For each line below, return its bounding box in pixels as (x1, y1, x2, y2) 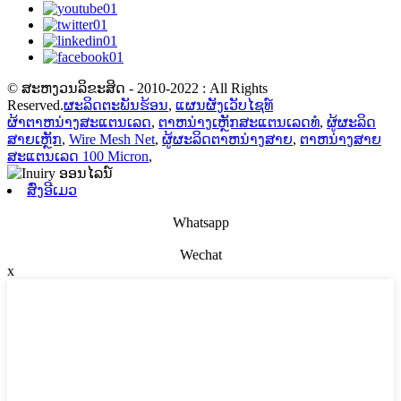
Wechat (179, 246, 222, 262)
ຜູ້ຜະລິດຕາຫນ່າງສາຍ (162, 131, 293, 147)
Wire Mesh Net (69, 131, 155, 147)
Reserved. (7, 97, 64, 113)
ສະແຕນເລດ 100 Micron (7, 148, 149, 164)
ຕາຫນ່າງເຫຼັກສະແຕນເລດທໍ (158, 114, 320, 130)
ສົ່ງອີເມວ (27, 182, 77, 198)
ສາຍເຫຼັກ (7, 131, 62, 147)
